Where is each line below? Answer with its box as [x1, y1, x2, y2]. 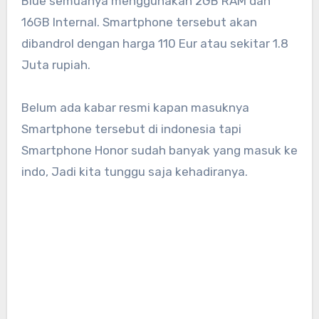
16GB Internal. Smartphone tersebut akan [21, 14, 257, 29]
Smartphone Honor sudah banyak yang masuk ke [21, 142, 298, 157]
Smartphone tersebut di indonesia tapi [21, 121, 241, 136]
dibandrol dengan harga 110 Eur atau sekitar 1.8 [21, 36, 288, 51]
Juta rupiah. [21, 57, 90, 72]
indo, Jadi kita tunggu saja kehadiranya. [21, 164, 248, 179]
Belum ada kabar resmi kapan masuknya [21, 100, 249, 115]
